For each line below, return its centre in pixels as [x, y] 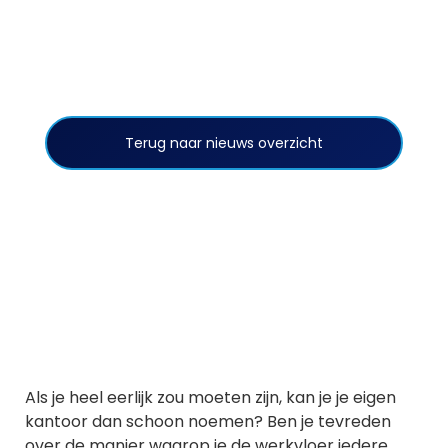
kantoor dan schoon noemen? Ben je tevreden [208, 422]
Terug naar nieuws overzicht [224, 142]
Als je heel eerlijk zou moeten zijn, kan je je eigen [210, 398]
